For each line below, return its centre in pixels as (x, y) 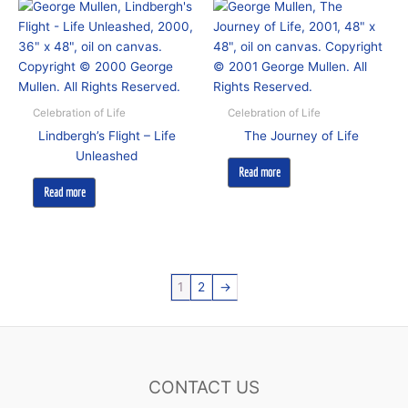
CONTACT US (204, 388)
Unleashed (107, 155)
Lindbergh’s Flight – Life (107, 135)
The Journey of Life (301, 135)
